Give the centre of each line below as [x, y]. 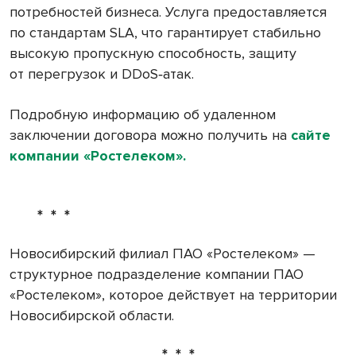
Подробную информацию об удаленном [143, 114]
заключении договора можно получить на [150, 135]
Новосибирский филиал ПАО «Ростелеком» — [163, 253]
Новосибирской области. [92, 315]
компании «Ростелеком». [98, 155]
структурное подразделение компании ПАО [157, 274]
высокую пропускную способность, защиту [153, 53]
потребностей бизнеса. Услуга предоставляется [168, 12]
